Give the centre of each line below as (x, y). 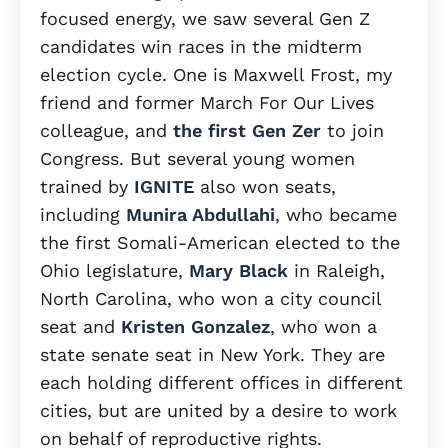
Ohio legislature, (114, 271)
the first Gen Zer (247, 131)
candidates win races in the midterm (201, 47)
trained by (87, 187)
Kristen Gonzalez (195, 327)
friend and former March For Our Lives (207, 103)
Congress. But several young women (197, 159)
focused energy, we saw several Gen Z (205, 19)
